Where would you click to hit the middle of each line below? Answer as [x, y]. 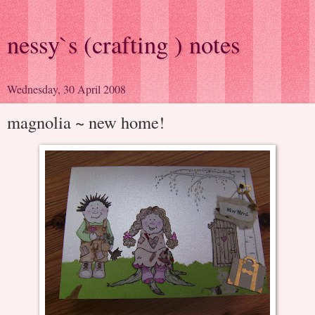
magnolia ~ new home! [86, 122]
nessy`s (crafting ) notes [123, 44]
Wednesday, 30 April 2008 [66, 89]
